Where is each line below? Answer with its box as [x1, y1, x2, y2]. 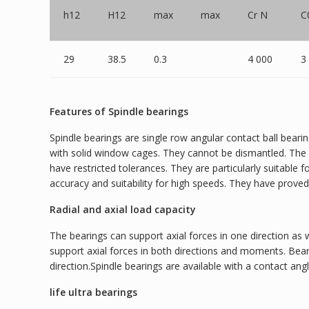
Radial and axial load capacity [50, 202, 196, 216]
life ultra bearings [50, 285, 137, 299]
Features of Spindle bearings [50, 104, 188, 118]
